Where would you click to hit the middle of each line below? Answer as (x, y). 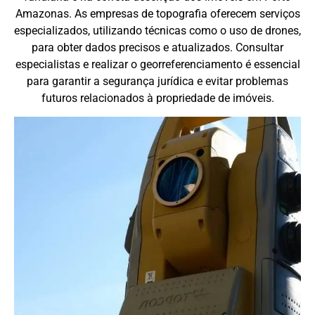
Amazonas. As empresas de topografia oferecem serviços (157, 14)
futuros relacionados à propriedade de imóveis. (157, 98)
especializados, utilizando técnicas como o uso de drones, (157, 31)
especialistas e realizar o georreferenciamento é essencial (157, 65)
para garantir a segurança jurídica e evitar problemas (157, 82)
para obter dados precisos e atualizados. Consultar (157, 48)
